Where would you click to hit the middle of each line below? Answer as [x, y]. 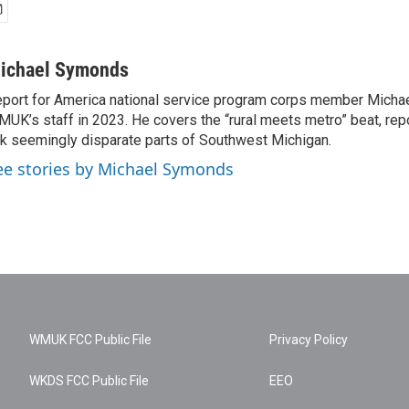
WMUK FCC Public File [90, 339]
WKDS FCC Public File [89, 380]
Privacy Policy [309, 339]
